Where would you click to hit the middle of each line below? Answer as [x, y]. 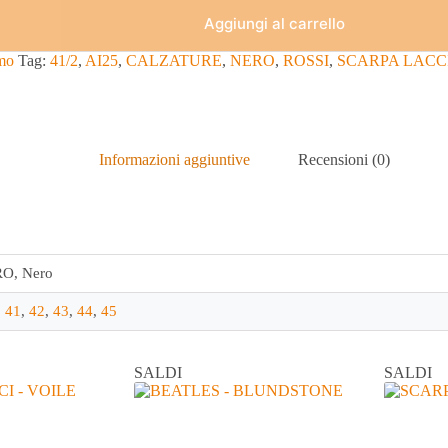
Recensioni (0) [343, 159]
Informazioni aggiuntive [174, 159]
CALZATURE [174, 61]
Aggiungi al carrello [274, 24]
